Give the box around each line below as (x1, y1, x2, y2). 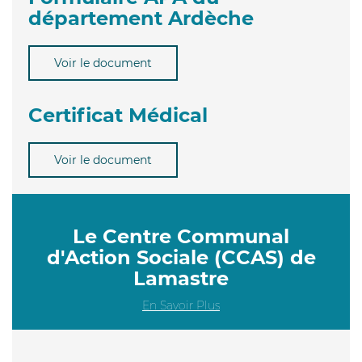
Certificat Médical (28, 103, 208, 127)
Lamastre (133, 266, 229, 290)
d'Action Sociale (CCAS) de (46, 245, 316, 269)
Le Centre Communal (73, 224, 289, 248)
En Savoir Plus (142, 297, 220, 313)
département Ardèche (28, 6, 254, 30)
